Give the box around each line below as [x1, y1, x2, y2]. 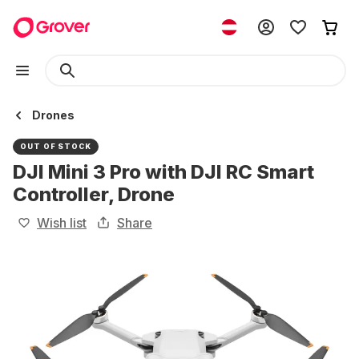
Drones [32, 108, 75, 122]
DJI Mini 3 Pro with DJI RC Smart [13, 160, 314, 184]
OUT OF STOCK [20, 142, 91, 151]
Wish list [37, 215, 87, 231]
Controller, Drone [13, 183, 175, 206]
